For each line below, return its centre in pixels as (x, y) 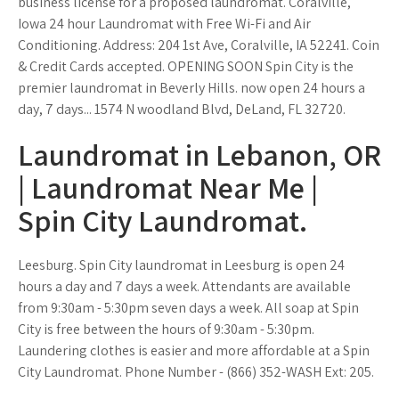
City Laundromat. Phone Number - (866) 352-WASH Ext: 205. (196, 372)
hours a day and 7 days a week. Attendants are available (184, 286)
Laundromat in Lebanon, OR (199, 155)
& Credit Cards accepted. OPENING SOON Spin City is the (186, 66)
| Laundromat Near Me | (168, 187)
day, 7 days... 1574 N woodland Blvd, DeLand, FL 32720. (182, 109)
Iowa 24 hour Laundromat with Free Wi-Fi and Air (164, 24)
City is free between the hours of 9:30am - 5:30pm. (166, 329)
